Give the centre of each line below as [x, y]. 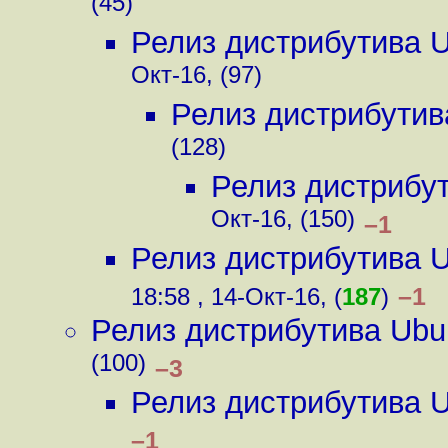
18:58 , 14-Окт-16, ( [236, 296]
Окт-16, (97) [196, 78]
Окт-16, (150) [283, 222]
